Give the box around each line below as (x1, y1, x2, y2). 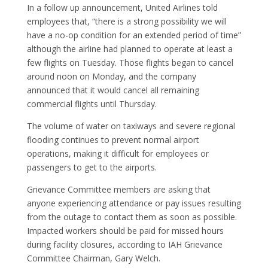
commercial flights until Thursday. (26, 98, 157, 109)
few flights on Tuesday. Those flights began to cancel (26, 56, 233, 68)
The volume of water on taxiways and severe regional (26, 120, 235, 132)
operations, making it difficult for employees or (26, 147, 209, 159)
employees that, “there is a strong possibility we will (26, 15, 227, 27)
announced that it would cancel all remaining (26, 84, 199, 96)
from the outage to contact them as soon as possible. (26, 211, 237, 223)
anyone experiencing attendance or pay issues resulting (26, 197, 241, 209)
